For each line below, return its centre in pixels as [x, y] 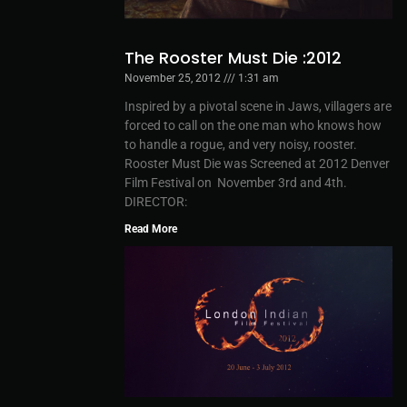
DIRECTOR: [156, 201]
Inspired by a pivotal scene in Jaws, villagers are [258, 106]
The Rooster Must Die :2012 [233, 57]
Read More [151, 228]
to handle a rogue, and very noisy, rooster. [241, 144]
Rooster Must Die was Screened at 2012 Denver [257, 163]
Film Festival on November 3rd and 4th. [236, 182]
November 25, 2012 [174, 78]
